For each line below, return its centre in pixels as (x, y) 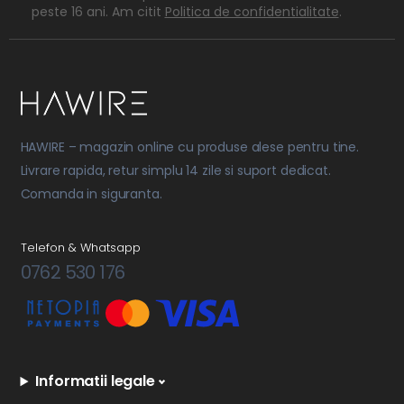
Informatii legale (95, 381)
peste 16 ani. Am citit (98, 12)
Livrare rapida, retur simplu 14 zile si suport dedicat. (175, 171)
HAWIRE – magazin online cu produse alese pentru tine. (190, 147)
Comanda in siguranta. (91, 194)
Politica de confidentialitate (252, 12)
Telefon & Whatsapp (80, 248)
